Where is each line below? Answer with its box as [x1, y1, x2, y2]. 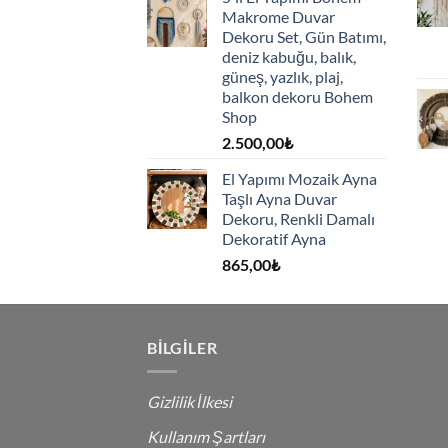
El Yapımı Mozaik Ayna [222, 168, 377, 188]
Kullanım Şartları [147, 426, 265, 446]
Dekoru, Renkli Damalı [222, 208, 375, 228]
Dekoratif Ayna [222, 228, 326, 248]
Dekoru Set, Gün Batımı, [222, 26, 386, 46]
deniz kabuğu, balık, [222, 46, 356, 66]
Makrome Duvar [222, 6, 335, 26]
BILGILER [147, 337, 218, 357]
